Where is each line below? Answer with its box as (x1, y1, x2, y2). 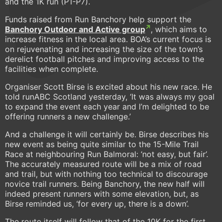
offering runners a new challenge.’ (5, 111, 131, 122)
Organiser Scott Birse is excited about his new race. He (5, 82, 212, 92)
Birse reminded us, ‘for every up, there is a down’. (5, 199, 189, 209)
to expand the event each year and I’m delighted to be (5, 102, 209, 112)
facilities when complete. (5, 64, 101, 74)
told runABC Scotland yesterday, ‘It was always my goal (5, 92, 215, 102)
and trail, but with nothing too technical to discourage (5, 169, 208, 179)
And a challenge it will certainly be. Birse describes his (5, 129, 209, 140)
